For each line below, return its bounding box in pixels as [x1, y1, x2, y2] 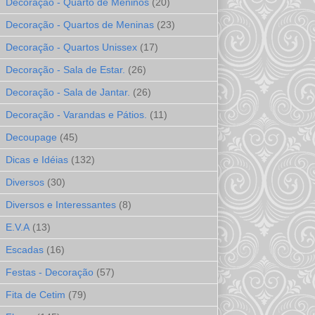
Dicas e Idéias [6, 154, 68, 166]
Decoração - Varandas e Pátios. [6, 109, 147, 121]
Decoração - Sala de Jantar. [6, 86, 130, 98]
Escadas [6, 244, 44, 256]
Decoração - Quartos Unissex [6, 41, 137, 53]
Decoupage [6, 131, 57, 143]
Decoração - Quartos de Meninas [6, 19, 154, 31]
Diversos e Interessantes [6, 199, 116, 211]
